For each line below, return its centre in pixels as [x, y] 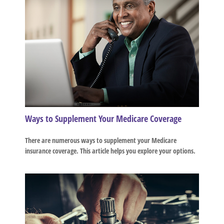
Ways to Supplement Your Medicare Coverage [103, 118]
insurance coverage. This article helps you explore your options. [110, 150]
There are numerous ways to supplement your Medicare [101, 140]
